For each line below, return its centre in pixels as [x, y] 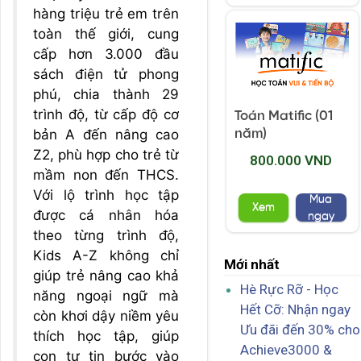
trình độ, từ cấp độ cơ [106, 114]
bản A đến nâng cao [106, 135]
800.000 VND [290, 161]
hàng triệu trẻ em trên [106, 14]
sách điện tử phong [106, 74]
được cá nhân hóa [106, 215]
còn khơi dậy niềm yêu [106, 316]
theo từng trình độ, [106, 235]
